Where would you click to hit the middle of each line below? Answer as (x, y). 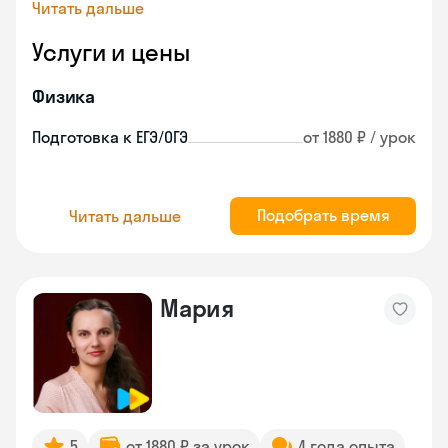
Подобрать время (323, 215)
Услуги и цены (111, 52)
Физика (64, 96)
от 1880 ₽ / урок (359, 137)
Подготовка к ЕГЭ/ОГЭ (110, 137)
